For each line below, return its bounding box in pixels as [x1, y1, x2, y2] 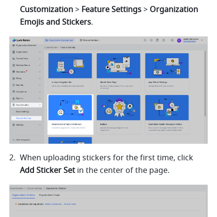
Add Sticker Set [20, 164, 77, 176]
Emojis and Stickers [20, 16, 92, 29]
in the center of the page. [77, 164, 170, 176]
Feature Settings [81, 4, 144, 16]
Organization [150, 4, 199, 16]
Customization [20, 4, 76, 16]
